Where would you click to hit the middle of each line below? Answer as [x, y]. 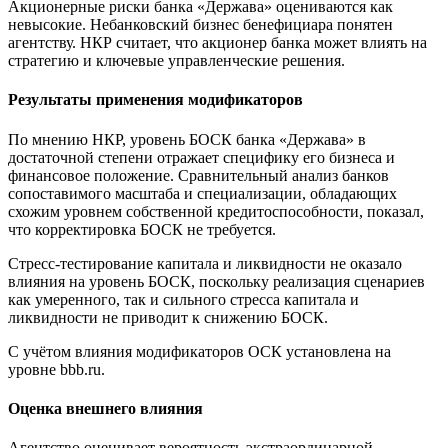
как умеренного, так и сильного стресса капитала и [183, 299]
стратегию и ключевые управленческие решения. [176, 61]
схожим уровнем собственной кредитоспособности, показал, [216, 211]
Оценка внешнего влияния [105, 408]
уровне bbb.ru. [56, 369]
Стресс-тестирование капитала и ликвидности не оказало [205, 263]
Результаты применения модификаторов [155, 100]
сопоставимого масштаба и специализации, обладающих [202, 193]
